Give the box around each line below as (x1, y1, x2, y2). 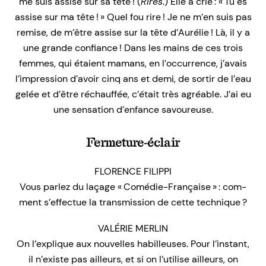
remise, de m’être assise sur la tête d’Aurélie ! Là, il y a (16, 26, 250, 39)
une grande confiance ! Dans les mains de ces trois (23, 41, 243, 54)
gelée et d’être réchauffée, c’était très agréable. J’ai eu (15, 87, 251, 100)
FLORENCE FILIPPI (94, 164, 172, 178)
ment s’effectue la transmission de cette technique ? (19, 195, 247, 208)
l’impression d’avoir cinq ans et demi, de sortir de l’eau (15, 72, 251, 85)
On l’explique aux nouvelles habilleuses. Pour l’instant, (17, 237, 249, 250)
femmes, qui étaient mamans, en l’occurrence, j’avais (19, 56, 247, 69)
